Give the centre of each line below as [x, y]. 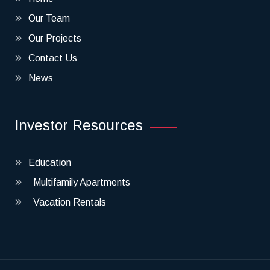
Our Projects [55, 38]
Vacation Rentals [67, 202]
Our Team [49, 18]
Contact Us [53, 58]
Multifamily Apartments [79, 182]
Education [50, 162]
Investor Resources [79, 125]
